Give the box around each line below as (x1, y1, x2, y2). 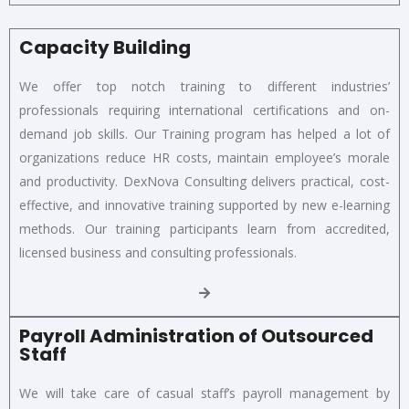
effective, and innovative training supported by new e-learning (19, 195, 390, 214)
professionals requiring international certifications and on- (19, 100, 390, 119)
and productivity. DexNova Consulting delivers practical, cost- (19, 172, 390, 190)
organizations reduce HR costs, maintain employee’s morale (19, 148, 390, 166)
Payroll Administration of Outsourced (19, 322, 373, 349)
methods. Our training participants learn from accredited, (19, 219, 390, 237)
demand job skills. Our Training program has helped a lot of (19, 124, 390, 142)
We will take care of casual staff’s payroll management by (19, 383, 390, 402)
